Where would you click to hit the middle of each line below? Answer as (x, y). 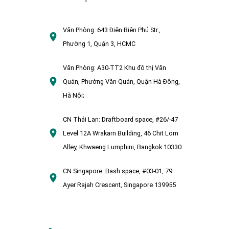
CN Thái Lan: (82, 120)
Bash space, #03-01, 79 (139, 171)
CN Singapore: (84, 171)
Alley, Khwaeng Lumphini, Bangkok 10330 (122, 147)
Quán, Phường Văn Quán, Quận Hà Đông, (121, 82)
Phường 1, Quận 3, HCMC (99, 44)
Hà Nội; (73, 96)
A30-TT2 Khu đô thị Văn (131, 68)
